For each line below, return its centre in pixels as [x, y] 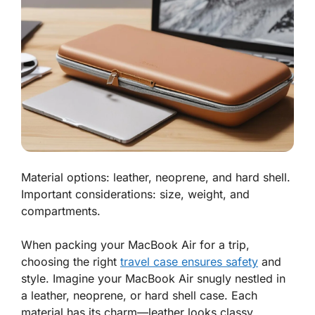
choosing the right [71, 262]
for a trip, [223, 245]
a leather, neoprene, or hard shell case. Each [139, 296]
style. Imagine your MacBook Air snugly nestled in [153, 279]
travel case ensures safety [189, 262]
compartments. [61, 211]
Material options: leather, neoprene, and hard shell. [156, 178]
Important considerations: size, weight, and [135, 194]
